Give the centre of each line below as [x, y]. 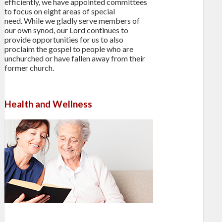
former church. [29, 67]
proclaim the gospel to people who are [69, 49]
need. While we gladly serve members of [72, 20]
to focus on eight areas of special [60, 11]
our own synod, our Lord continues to [66, 30]
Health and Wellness [48, 104]
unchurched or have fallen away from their [75, 58]
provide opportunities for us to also [64, 39]
